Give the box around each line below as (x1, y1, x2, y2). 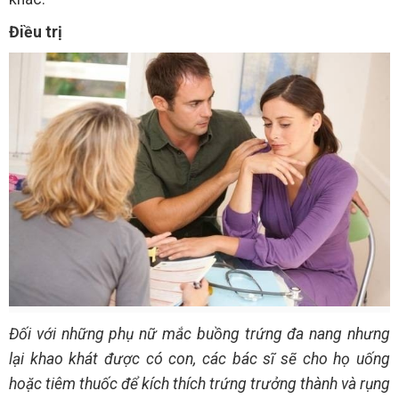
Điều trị (9, 22, 62, 41)
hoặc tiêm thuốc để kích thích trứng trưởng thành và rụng (9, 374, 390, 393)
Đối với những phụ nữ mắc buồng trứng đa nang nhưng (9, 324, 390, 343)
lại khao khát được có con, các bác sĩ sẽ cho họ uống (9, 349, 390, 368)
